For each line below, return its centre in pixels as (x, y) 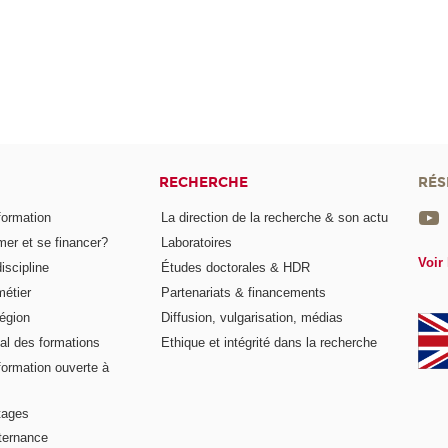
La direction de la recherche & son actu (275, 218)
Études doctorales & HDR (236, 268)
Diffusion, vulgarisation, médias (252, 317)
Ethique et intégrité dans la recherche (269, 342)
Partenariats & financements (244, 293)
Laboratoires (197, 243)
